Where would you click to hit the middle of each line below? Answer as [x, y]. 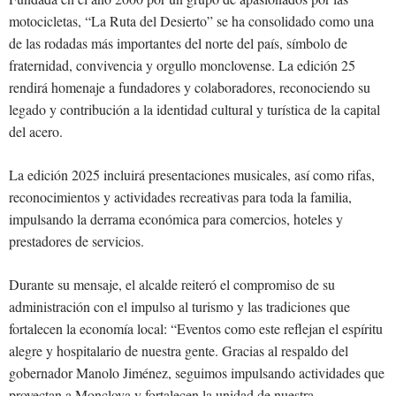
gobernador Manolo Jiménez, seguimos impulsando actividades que [197, 373]
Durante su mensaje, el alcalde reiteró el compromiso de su [172, 285]
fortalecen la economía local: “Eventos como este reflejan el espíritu [196, 329]
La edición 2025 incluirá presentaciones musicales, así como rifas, [192, 175]
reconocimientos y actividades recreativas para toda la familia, [180, 197]
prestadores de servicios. [76, 241]
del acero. [36, 132]
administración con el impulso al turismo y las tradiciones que [179, 307]
